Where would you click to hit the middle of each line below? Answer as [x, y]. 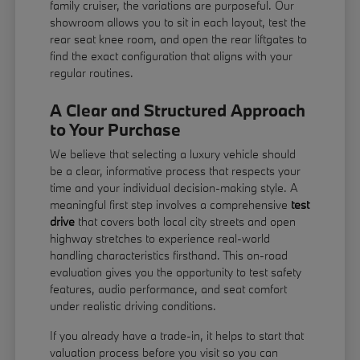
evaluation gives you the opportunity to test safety [176, 272]
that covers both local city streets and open [186, 222]
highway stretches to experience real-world [160, 239]
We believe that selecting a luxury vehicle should [173, 154]
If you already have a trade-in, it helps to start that [177, 336]
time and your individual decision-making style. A [174, 188]
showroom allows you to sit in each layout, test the [178, 22]
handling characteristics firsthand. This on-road [169, 256]
